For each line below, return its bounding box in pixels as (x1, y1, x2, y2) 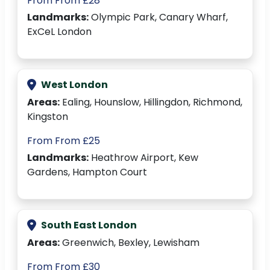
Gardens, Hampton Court (27, 165, 147, 180)
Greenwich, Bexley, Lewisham (60, 236, 199, 250)
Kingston (27, 110, 68, 124)
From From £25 (27, 134, 100, 148)
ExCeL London (27, 25, 92, 39)
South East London (41, 218, 137, 233)
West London (41, 78, 108, 92)
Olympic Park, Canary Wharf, (89, 10, 228, 25)
